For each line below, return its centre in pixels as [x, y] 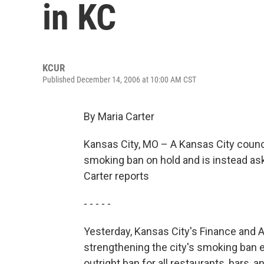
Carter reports [116, 176]
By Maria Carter [119, 116]
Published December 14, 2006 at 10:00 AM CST [119, 80]
